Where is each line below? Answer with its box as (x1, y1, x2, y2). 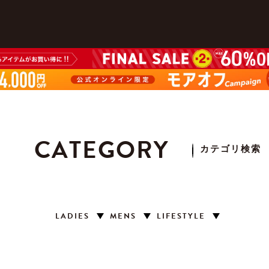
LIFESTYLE (157, 210, 205, 222)
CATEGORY (34, 132, 169, 168)
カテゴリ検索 (199, 142, 261, 156)
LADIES (55, 210, 89, 222)
